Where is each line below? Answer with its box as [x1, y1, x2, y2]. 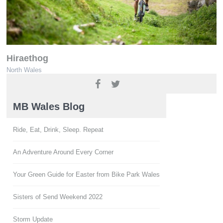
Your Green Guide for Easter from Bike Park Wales [13, 170, 160, 178]
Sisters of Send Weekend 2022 [13, 193, 103, 201]
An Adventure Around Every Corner [13, 148, 113, 156]
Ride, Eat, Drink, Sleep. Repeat [13, 125, 104, 133]
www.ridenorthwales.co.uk [18, 78, 93, 86]
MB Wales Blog [13, 101, 85, 112]
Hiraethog [6, 53, 48, 63]
